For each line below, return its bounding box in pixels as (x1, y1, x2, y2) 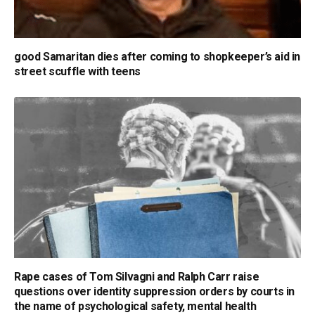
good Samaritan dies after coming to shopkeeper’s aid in (14, 50, 301, 63)
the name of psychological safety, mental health (14, 300, 257, 314)
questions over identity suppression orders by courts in (14, 285, 295, 299)
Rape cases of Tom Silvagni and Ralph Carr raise (14, 270, 259, 284)
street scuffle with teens (14, 65, 141, 78)
